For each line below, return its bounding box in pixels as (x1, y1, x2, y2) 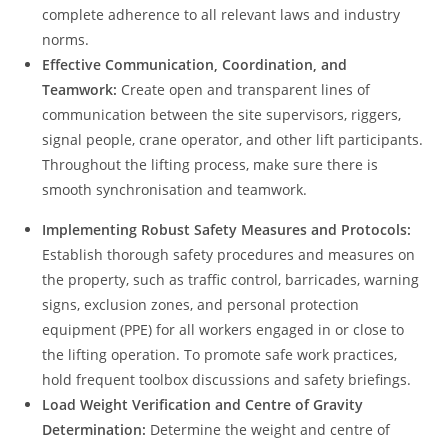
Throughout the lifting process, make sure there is (42, 155, 379, 175)
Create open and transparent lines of (117, 80, 371, 100)
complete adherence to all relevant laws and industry (42, 5, 401, 25)
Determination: (42, 420, 147, 440)
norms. (42, 30, 90, 50)
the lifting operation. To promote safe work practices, (42, 345, 398, 365)
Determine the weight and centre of (146, 420, 391, 440)
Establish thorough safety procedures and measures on (42, 245, 416, 265)
